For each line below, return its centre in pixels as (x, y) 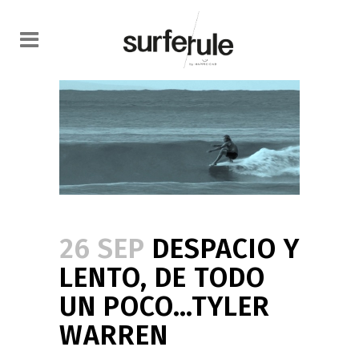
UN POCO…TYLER (165, 306)
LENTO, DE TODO (162, 277)
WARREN (114, 335)
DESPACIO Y (222, 248)
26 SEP (102, 248)
